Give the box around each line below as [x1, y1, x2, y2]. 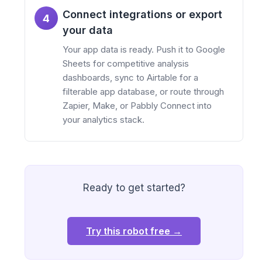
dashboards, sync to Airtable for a [63, 72, 198, 84]
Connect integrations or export [63, 8, 222, 21]
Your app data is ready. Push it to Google [63, 44, 225, 56]
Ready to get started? [82, 182, 185, 194]
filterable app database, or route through [63, 86, 224, 98]
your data [63, 24, 113, 37]
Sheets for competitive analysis [63, 58, 189, 70]
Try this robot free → [86, 225, 182, 237]
